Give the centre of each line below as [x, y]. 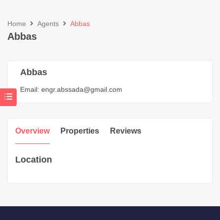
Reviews [126, 131]
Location [34, 159]
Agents [48, 24]
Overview [32, 131]
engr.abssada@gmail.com [82, 89]
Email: [30, 89]
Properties [80, 131]
